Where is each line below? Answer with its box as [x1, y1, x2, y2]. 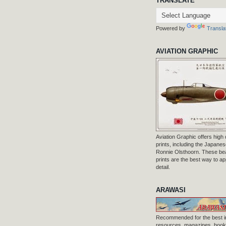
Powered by [156, 25, 187, 31]
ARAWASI [156, 186, 186, 194]
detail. [156, 164, 170, 171]
